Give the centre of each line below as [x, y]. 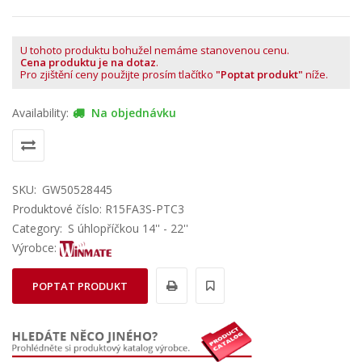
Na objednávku [132, 113]
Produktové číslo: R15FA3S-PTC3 [98, 209]
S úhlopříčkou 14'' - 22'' [128, 228]
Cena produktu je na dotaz [88, 62]
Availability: [40, 113]
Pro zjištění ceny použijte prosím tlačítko [118, 74]
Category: [37, 228]
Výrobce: [36, 248]
